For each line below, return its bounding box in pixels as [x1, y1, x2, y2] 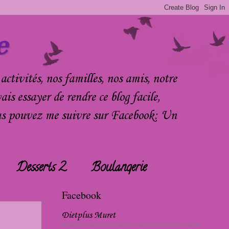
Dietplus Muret [62, 210, 116, 221]
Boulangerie [91, 158, 147, 178]
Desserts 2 [16, 158, 66, 178]
